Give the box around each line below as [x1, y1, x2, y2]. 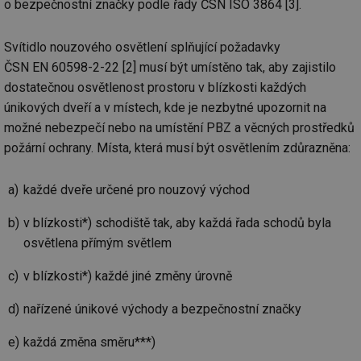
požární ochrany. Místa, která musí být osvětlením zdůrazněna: [4, 139, 351, 156]
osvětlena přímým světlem [23, 234, 172, 251]
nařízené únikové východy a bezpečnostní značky [23, 301, 301, 317]
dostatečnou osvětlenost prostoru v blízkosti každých [4, 79, 306, 95]
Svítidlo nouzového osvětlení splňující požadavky [4, 39, 280, 55]
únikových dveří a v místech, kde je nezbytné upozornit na [4, 99, 326, 115]
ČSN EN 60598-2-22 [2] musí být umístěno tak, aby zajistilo [4, 59, 336, 75]
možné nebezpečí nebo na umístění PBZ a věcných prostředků [4, 119, 355, 135]
